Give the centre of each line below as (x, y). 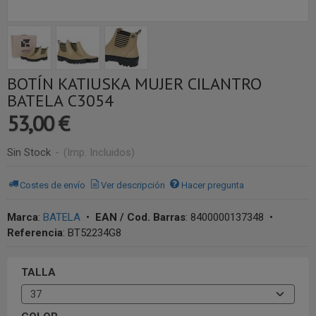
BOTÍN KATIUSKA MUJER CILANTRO (134, 84)
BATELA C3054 (60, 101)
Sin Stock (30, 152)
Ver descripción (133, 185)
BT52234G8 (95, 233)
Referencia (35, 233)
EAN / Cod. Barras (140, 217)
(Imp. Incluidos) (99, 152)
